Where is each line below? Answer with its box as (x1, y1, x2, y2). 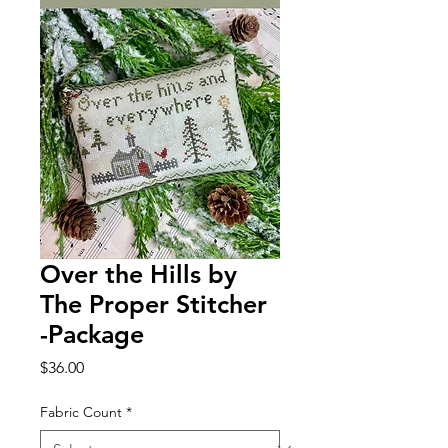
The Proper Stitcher (40, 288, 267, 319)
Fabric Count (40, 402, 122, 421)
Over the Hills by (40, 258, 237, 289)
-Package (40, 318, 144, 349)
